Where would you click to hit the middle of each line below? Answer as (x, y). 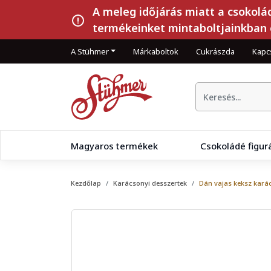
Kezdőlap (86, 183)
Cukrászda (216, 51)
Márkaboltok (156, 51)
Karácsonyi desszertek (150, 183)
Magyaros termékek (114, 145)
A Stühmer (90, 51)
